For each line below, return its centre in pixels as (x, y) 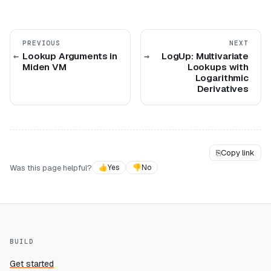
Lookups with (218, 67)
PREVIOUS (42, 43)
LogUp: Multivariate (205, 56)
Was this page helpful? (51, 168)
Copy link (238, 153)
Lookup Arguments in (70, 56)
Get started (32, 264)
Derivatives (223, 89)
